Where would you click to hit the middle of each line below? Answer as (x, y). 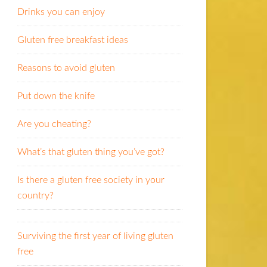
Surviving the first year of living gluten (95, 236)
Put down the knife (56, 96)
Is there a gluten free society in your (91, 180)
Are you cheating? (54, 124)
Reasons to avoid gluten (66, 68)
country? (35, 196)
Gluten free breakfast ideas (73, 40)
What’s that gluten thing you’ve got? (91, 152)
